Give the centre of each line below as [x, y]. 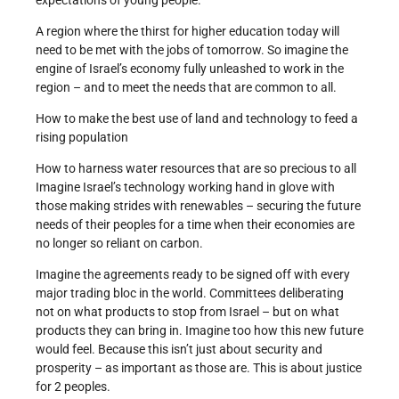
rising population [82, 138]
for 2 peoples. [73, 387]
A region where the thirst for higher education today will [187, 32]
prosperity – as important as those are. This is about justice [199, 368]
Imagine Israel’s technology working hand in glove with [185, 187]
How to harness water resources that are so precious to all [196, 169]
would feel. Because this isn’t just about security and [179, 350]
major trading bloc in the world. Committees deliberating [190, 293]
